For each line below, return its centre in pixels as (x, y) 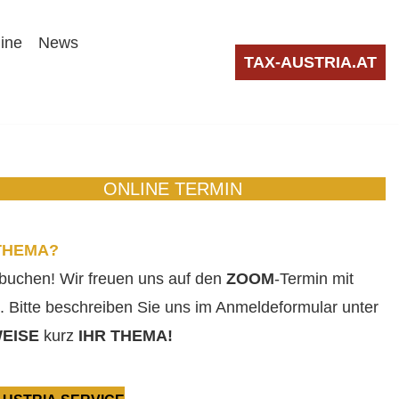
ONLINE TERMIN (173, 189)
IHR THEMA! (124, 336)
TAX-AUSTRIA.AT (310, 62)
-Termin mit (314, 279)
